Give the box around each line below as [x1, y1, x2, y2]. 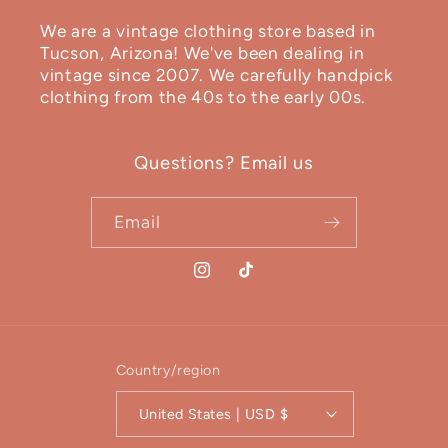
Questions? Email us [134, 151, 314, 174]
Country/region [115, 360, 221, 379]
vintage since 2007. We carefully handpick [40, 64, 393, 85]
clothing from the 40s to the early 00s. [40, 86, 366, 107]
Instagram [190, 271, 266, 291]
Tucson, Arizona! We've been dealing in [40, 42, 365, 63]
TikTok [235, 271, 284, 291]
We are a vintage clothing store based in [40, 20, 376, 41]
